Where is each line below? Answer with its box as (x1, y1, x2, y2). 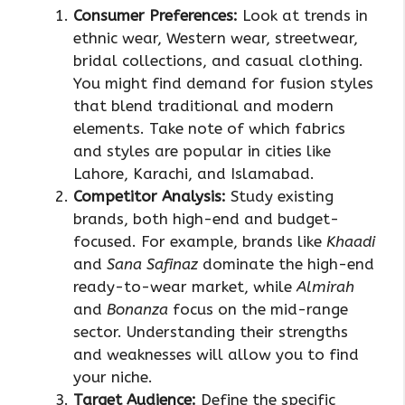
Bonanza (107, 299, 168, 318)
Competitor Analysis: (73, 186, 226, 205)
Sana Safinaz (107, 254, 198, 273)
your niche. (73, 367, 153, 386)
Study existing (226, 186, 334, 205)
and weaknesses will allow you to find (73, 344, 359, 363)
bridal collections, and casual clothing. (73, 51, 363, 70)
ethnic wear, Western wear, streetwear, (73, 28, 358, 47)
